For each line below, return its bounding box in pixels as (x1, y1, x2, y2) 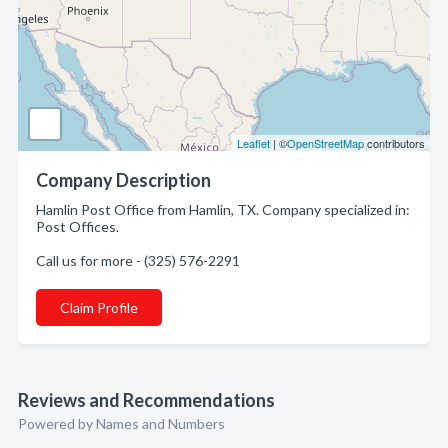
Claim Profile (60, 299, 138, 316)
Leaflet (237, 135, 270, 151)
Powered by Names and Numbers (18, 415, 225, 432)
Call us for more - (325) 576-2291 (36, 252, 240, 269)
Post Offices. (36, 218, 119, 235)
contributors (364, 135, 425, 151)
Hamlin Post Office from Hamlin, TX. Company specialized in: (36, 201, 410, 218)
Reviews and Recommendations (18, 389, 275, 411)
